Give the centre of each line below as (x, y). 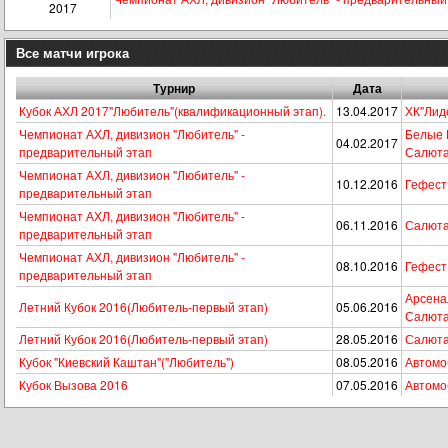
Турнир (174, 88)
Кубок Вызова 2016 (73, 384)
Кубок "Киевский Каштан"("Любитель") (126, 361)
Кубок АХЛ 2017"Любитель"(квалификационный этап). (172, 110)
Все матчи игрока (72, 52)
